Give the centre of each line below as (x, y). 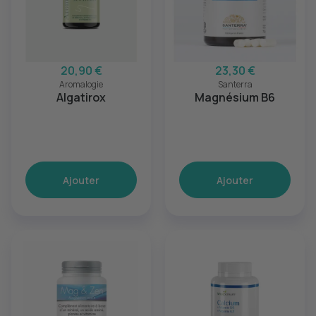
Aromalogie (81, 84)
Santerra (235, 84)
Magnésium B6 (235, 97)
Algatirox (81, 97)
